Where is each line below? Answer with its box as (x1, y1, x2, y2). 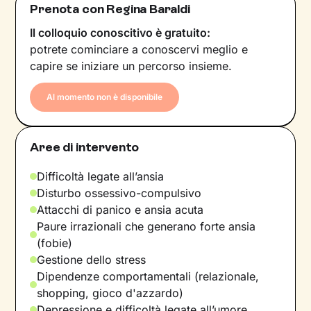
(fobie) (37, 235, 73, 250)
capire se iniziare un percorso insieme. (30, 58, 233, 73)
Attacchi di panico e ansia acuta (37, 202, 204, 217)
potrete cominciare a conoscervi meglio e (30, 42, 249, 56)
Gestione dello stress (37, 252, 146, 267)
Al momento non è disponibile (47, 91, 163, 102)
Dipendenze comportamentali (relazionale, (37, 269, 260, 283)
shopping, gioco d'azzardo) (37, 285, 184, 300)
